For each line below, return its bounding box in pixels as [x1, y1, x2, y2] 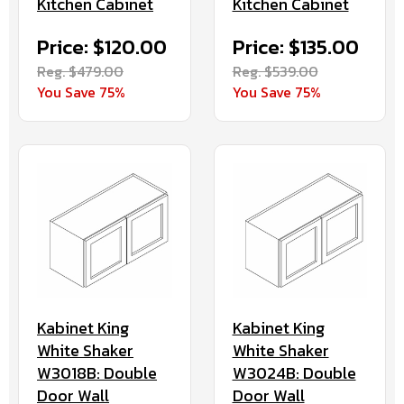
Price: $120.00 [37, 32, 167, 63]
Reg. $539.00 [232, 60, 318, 83]
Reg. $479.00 [37, 60, 124, 83]
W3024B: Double [232, 360, 356, 385]
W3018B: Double [37, 360, 157, 385]
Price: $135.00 [232, 32, 359, 63]
